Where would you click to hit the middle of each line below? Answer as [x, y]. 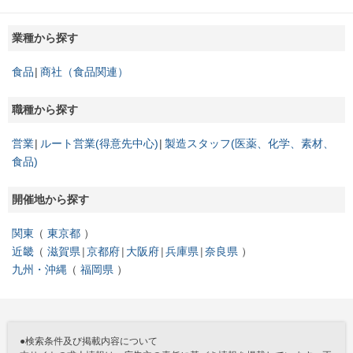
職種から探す [45, 109]
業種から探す [45, 37]
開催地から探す [50, 199]
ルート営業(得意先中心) [99, 143]
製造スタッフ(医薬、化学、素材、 [249, 143]
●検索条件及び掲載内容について [89, 341]
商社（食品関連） [84, 71]
